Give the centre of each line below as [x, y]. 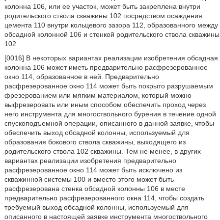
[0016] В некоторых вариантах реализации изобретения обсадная [111, 58]
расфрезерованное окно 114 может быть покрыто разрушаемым [109, 86]
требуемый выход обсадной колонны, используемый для [96, 207]
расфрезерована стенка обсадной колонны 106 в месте [95, 189]
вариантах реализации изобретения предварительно [90, 161]
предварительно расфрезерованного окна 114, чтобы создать [104, 198]
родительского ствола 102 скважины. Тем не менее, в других [102, 151]
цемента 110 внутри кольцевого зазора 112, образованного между [111, 25]
